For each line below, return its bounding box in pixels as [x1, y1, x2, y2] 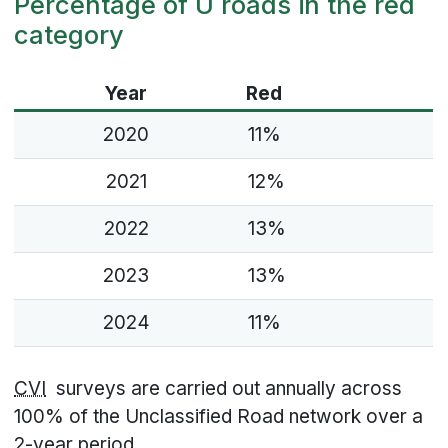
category [14, 19, 125, 51]
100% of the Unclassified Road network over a [14, 405, 424, 429]
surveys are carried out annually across [46, 377, 403, 401]
